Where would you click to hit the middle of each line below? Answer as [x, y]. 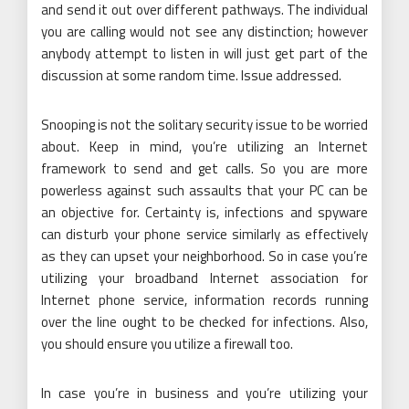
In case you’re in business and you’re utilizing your [204, 393]
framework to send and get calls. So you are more [204, 168]
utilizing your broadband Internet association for [204, 278]
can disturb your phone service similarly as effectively [204, 234]
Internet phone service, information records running [204, 299]
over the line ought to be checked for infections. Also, [204, 321]
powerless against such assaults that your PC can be [204, 190]
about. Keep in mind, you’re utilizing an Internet [204, 146]
